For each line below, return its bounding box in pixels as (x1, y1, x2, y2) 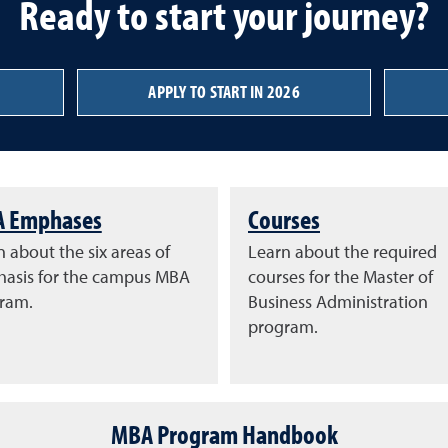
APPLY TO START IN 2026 (148, 80, 300, 104)
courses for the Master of (248, 268, 433, 287)
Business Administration (248, 293, 428, 312)
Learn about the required (248, 243, 437, 262)
